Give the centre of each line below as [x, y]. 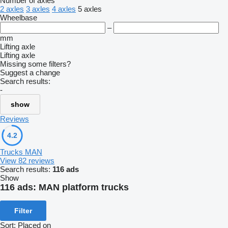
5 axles [90, 9]
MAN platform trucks [84, 187]
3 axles [38, 9]
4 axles [64, 9]
